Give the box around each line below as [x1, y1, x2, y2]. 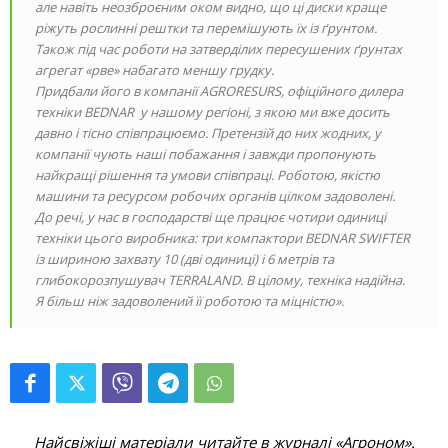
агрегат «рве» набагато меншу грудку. [35, 61, 274, 80]
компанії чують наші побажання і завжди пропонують [35, 145, 376, 164]
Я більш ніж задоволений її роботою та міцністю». [35, 292, 344, 311]
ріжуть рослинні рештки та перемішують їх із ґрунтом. [35, 19, 377, 38]
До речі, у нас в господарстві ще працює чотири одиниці [35, 208, 386, 227]
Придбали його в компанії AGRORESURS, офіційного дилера [35, 82, 403, 101]
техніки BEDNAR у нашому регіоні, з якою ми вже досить [35, 103, 390, 122]
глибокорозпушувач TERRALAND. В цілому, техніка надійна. [35, 271, 405, 290]
